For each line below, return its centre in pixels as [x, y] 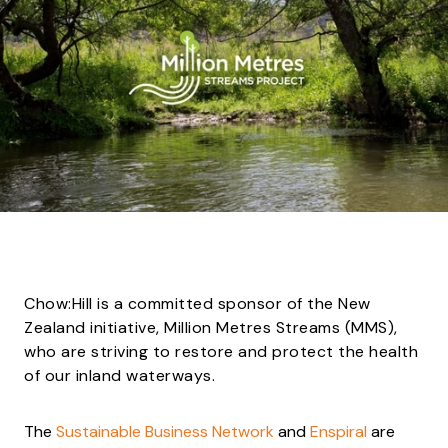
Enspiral [338, 432]
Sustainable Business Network [165, 432]
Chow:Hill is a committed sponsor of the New [197, 304]
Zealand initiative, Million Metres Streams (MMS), [211, 328]
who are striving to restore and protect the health [221, 352]
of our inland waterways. [119, 376]
